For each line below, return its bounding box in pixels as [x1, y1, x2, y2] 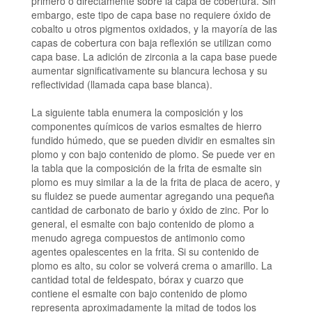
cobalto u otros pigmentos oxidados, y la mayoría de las [31, 22, 277, 36]
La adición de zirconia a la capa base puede [82, 49, 277, 64]
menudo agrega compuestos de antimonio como [31, 231, 245, 245]
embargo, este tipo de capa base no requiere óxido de [31, 8, 271, 22]
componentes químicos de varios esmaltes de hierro [31, 119, 262, 134]
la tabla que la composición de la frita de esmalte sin [31, 161, 262, 175]
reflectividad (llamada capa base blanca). [31, 77, 212, 92]
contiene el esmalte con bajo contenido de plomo [31, 286, 247, 301]
